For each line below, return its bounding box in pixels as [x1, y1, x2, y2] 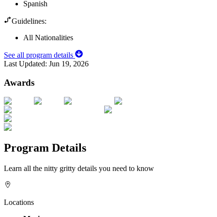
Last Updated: [4, 59, 49, 68]
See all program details [4, 50, 75, 59]
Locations [4, 198, 34, 207]
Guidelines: [12, 16, 46, 25]
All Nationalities [23, 33, 73, 42]
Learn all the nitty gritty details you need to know [4, 164, 154, 173]
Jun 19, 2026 [49, 59, 89, 68]
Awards [4, 77, 34, 88]
